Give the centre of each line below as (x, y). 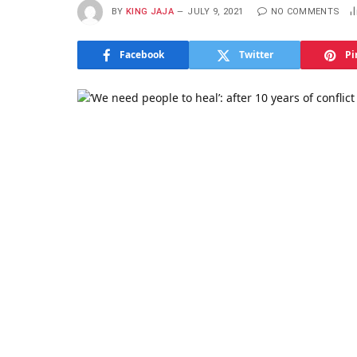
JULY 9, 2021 (216, 11)
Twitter (256, 55)
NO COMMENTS (305, 11)
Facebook (141, 55)
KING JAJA (150, 11)
